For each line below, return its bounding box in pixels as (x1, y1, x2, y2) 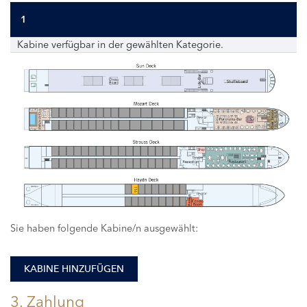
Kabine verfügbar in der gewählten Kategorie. (17, 38, 223, 51)
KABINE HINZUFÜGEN (24, 262, 124, 275)
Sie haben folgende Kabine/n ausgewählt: (10, 221, 198, 234)
